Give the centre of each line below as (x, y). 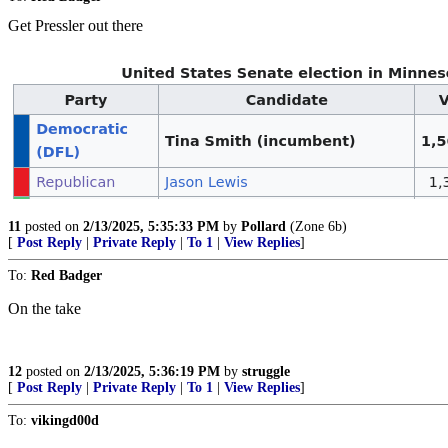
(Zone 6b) (316, 226)
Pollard (263, 226)
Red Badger (66, 275)
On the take (44, 308)
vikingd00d (65, 420)
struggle (266, 371)
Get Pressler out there (75, 25)
